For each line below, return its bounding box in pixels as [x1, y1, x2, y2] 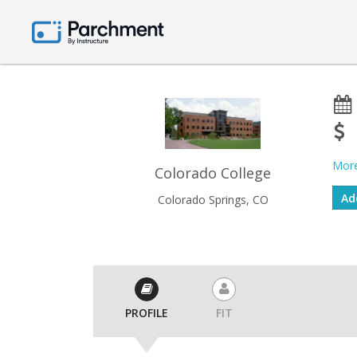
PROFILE [125, 305, 168, 320]
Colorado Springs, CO [157, 191, 269, 207]
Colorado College [155, 163, 271, 182]
